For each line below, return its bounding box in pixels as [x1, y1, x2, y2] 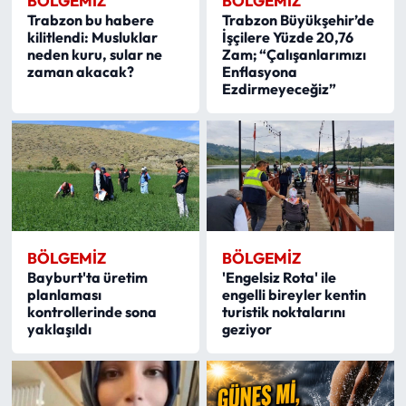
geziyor [222, 319, 273, 338]
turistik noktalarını [222, 302, 346, 321]
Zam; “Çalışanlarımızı [222, 44, 367, 63]
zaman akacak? [26, 62, 134, 81]
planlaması [26, 285, 101, 304]
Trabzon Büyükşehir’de [222, 10, 375, 29]
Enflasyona [222, 62, 298, 81]
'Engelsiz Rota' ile [222, 267, 337, 286]
